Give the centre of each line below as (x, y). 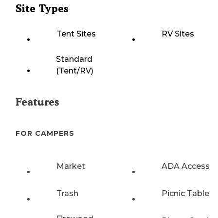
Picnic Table (185, 193)
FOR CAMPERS (45, 134)
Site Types (42, 9)
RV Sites (178, 34)
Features (37, 102)
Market (71, 166)
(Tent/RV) (74, 71)
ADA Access (186, 166)
